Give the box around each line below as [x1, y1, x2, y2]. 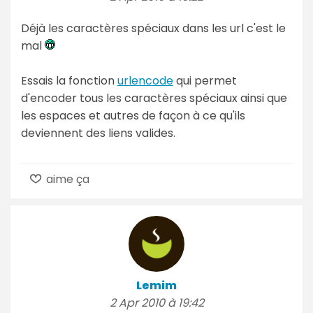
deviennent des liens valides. [21, 124, 175, 141]
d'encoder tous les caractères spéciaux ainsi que [21, 89, 287, 106]
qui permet [173, 72, 237, 89]
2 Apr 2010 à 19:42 [109, 294, 204, 311]
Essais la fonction [21, 72, 117, 89]
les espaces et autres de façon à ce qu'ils [21, 107, 245, 124]
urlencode [117, 72, 173, 89]
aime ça [43, 170, 90, 187]
